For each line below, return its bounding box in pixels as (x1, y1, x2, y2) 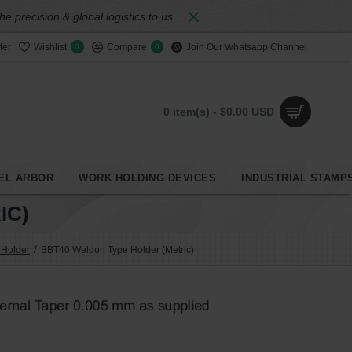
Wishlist (34, 41, 67, 53)
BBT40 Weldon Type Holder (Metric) (41, 244, 194, 255)
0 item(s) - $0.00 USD (163, 104, 274, 118)
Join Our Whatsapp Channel (186, 41, 307, 53)
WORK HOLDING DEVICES (79, 172, 216, 184)
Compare (106, 41, 147, 53)
